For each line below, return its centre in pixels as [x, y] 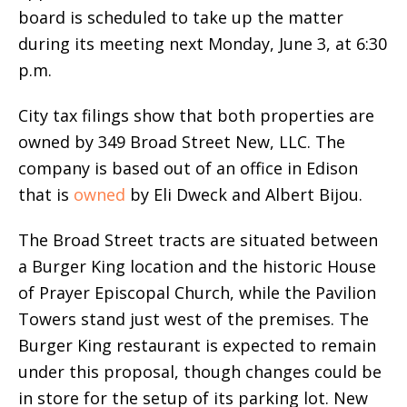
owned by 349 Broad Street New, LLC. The [182, 142]
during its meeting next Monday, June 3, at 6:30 [203, 44]
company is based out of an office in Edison [188, 169]
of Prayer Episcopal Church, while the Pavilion [197, 293]
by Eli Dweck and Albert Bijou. [244, 195]
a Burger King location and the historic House [197, 267]
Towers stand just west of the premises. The [194, 319]
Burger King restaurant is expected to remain [197, 346]
